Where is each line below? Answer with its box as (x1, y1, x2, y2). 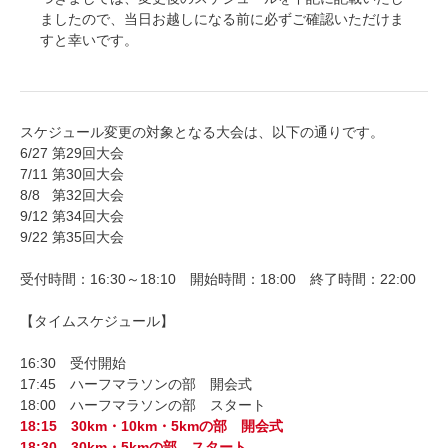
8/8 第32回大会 (20, 187, 124, 203)
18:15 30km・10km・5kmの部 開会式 (20, 418, 283, 434)
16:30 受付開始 (20, 355, 126, 371)
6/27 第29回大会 (20, 145, 124, 161)
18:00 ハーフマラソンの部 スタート (20, 397, 266, 413)
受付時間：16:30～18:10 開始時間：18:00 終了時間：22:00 (20, 271, 416, 287)
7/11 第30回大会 (20, 166, 124, 182)
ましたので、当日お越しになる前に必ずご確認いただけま (40, 11, 404, 27)
